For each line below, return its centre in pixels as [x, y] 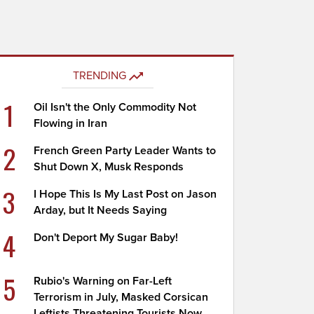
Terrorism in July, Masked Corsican [121, 297]
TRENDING [99, 76]
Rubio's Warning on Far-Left [103, 281]
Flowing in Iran [71, 123]
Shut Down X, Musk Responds [109, 167]
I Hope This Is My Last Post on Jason [125, 194]
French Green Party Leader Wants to [125, 151]
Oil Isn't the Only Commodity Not [115, 107]
